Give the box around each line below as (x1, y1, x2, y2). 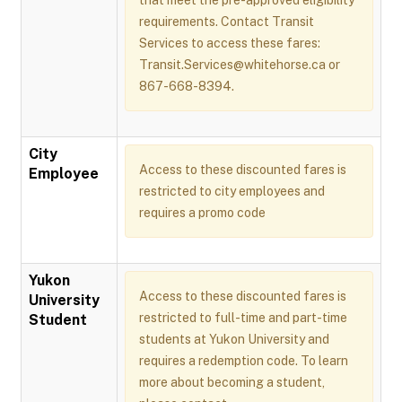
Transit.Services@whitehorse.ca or (139, 57, 340, 72)
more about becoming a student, (139, 375, 325, 389)
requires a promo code (139, 205, 266, 220)
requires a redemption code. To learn (139, 354, 348, 368)
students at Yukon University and (139, 332, 329, 346)
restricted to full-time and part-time (139, 310, 347, 325)
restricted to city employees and (139, 184, 325, 198)
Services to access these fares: (139, 36, 320, 50)
